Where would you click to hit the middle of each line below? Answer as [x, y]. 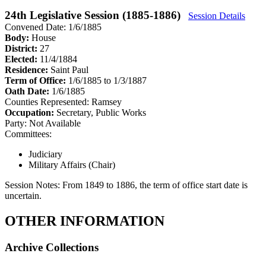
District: [22, 48]
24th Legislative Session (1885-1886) [94, 15]
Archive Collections [52, 247]
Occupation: [31, 112]
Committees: [28, 134]
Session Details [217, 15]
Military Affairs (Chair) [72, 164]
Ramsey [107, 102]
